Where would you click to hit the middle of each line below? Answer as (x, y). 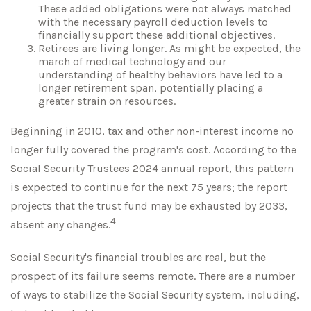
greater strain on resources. (107, 101)
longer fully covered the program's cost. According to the (153, 150)
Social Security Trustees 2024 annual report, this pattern (152, 168)
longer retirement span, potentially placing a (151, 88)
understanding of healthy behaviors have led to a (160, 75)
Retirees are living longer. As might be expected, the (169, 48)
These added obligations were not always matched (165, 9)
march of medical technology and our (132, 61)
